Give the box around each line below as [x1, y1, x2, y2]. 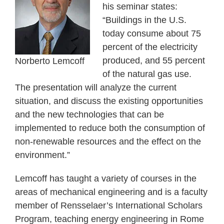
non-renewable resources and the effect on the [15, 136, 201, 147]
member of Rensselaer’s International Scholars [15, 200, 202, 211]
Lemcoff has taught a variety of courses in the [15, 173, 196, 184]
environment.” [15, 150, 70, 160]
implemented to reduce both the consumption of [15, 123, 205, 133]
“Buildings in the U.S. [102, 15, 186, 25]
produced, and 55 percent [102, 55, 205, 66]
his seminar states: [102, 1, 177, 12]
